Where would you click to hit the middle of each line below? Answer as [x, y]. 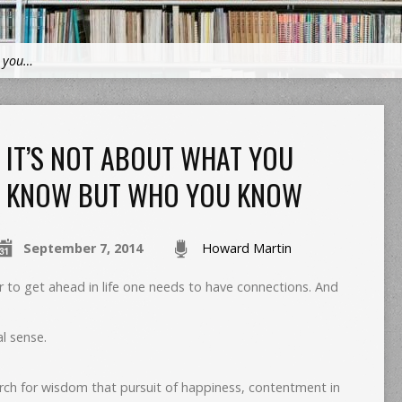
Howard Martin [246, 248]
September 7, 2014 [83, 248]
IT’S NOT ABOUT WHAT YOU [149, 157]
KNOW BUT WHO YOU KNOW [154, 194]
